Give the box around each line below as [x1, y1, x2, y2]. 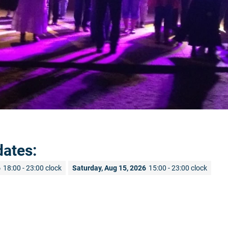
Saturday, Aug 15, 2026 [72, 163, 146, 172]
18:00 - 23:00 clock [3, 163, 62, 172]
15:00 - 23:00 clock [148, 163, 207, 172]
